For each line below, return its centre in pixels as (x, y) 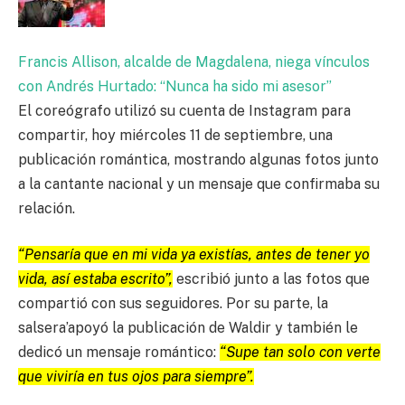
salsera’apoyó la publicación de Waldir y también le (188, 328)
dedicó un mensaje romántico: (119, 353)
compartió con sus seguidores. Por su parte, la (173, 304)
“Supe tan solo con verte (300, 353)
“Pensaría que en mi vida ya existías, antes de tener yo (194, 255)
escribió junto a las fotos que (273, 279)
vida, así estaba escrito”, (95, 279)
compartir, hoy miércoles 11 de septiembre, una (175, 135)
